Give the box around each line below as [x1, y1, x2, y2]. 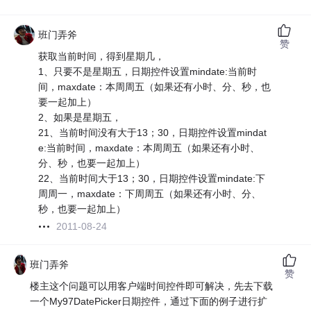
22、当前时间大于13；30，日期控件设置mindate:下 [38, 173, 266, 185]
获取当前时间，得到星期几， [38, 51, 165, 62]
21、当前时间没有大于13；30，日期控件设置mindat [38, 127, 267, 139]
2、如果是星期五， [38, 112, 122, 124]
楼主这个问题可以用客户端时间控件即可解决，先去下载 [30, 280, 274, 292]
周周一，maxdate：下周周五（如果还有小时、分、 [38, 188, 262, 200]
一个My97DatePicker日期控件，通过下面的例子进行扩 [30, 296, 268, 308]
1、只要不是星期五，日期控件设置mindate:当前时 [38, 66, 258, 78]
